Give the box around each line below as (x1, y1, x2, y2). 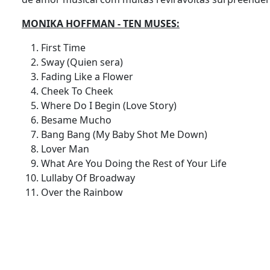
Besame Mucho (41, 113, 116, 127)
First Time (41, 41, 90, 55)
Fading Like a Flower (41, 70, 138, 84)
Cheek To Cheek (41, 84, 118, 98)
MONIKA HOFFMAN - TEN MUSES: (22, 17, 180, 31)
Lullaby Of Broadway (41, 171, 140, 185)
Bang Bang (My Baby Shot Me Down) (41, 128, 212, 142)
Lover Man (41, 142, 94, 156)
